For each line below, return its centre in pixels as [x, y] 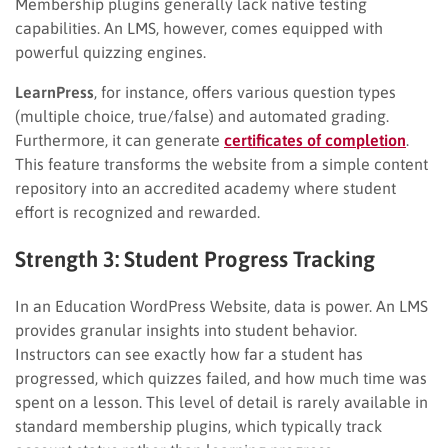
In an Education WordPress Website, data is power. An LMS [221, 305]
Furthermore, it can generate [119, 139]
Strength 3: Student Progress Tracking [195, 258]
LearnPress [54, 91]
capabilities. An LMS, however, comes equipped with [199, 27]
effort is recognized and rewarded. [137, 211]
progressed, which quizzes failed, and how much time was [221, 377]
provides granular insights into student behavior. [186, 329]
